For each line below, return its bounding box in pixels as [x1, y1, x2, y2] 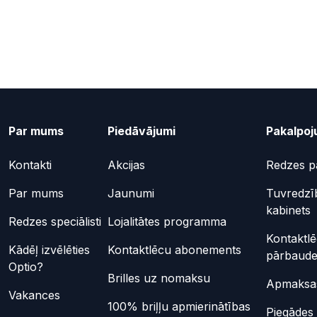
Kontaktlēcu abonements [107, 242, 241, 257]
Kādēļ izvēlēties [8, 242, 90, 257]
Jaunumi [107, 185, 154, 200]
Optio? [8, 259, 43, 274]
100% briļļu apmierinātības [107, 299, 250, 313]
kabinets [265, 202, 311, 217]
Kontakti [8, 157, 52, 172]
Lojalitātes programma [107, 214, 226, 229]
